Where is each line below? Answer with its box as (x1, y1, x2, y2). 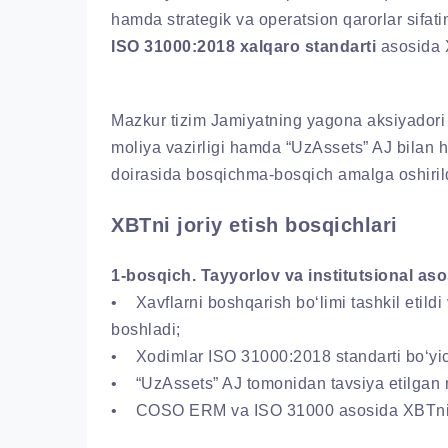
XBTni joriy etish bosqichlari (111, 213, 398, 236)
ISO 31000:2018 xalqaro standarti (111, 37, 376, 55)
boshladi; (111, 320, 181, 338)
